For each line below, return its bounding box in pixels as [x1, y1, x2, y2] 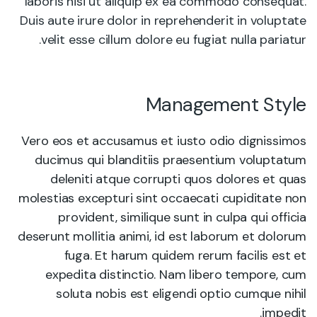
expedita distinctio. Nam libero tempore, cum [45, 266, 306, 283]
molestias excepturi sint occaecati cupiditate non [18, 190, 306, 207]
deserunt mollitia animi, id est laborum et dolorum [17, 228, 306, 245]
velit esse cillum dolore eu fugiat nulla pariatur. [40, 31, 306, 48]
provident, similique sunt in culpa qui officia [58, 209, 306, 226]
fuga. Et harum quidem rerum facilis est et [64, 247, 306, 264]
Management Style [145, 92, 306, 117]
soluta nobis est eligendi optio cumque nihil [55, 285, 306, 302]
